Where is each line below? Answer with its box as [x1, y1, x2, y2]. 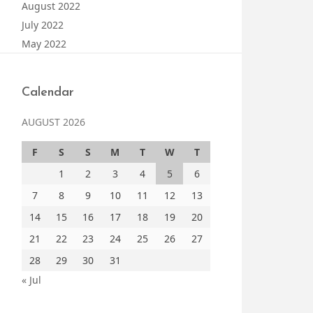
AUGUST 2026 [22, 115, 85, 129]
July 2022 [22, 18, 64, 31]
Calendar [22, 86, 74, 99]
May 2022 [22, 37, 66, 50]
